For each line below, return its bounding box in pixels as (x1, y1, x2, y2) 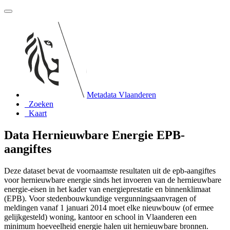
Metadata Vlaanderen (87, 90, 156, 99)
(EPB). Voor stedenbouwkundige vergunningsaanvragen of (4, 194, 196, 203)
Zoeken (29, 100, 53, 108)
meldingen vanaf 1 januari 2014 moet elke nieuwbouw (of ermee (4, 203, 214, 212)
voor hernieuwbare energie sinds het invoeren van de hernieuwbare (4, 175, 221, 184)
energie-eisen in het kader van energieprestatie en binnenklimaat (4, 184, 210, 194)
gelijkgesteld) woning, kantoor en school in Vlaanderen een (4, 212, 197, 221)
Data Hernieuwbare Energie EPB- (4, 128, 185, 142)
